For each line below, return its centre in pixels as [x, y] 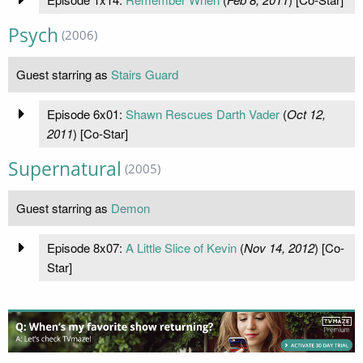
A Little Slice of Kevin [181, 247]
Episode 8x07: [86, 247]
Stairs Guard [145, 74]
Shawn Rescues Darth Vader [202, 113]
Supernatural [65, 169]
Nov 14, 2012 [279, 247]
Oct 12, [306, 113]
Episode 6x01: [86, 113]
